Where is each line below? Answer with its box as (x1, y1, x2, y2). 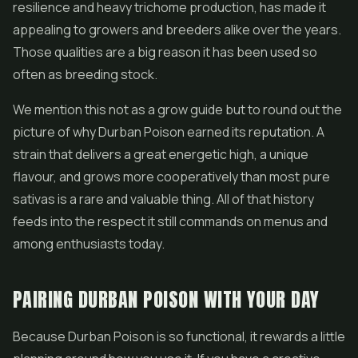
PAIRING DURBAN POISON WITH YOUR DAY (13, 285, 320, 314)
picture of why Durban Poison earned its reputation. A (13, 123, 324, 141)
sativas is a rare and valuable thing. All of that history (13, 190, 314, 208)
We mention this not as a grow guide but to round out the (13, 101, 342, 118)
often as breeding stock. (13, 66, 157, 83)
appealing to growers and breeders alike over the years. (13, 21, 341, 38)
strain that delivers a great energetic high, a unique (13, 145, 308, 163)
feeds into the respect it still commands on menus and (13, 213, 328, 230)
